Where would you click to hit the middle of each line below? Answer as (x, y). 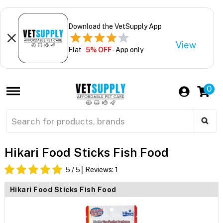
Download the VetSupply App (115, 26)
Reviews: (100, 170)
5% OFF (98, 50)
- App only (127, 50)
